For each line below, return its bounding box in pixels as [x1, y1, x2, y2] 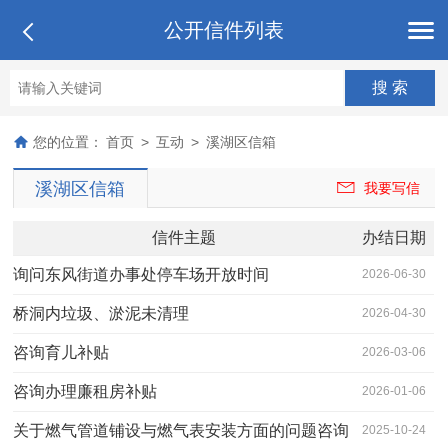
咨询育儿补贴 [13, 343, 110, 361]
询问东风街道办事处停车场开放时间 [13, 265, 270, 283]
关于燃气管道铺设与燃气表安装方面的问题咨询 [13, 421, 350, 439]
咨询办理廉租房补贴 [13, 382, 158, 400]
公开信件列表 [164, 19, 284, 41]
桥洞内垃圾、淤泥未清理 [13, 304, 190, 322]
